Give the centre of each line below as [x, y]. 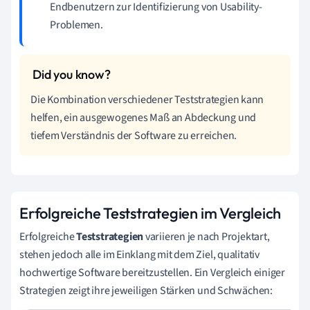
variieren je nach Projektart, [207, 237]
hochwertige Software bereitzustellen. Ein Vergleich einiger [153, 273]
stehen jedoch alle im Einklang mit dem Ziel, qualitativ [139, 255]
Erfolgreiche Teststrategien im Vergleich [151, 213]
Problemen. [76, 25]
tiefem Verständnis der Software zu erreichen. [134, 136]
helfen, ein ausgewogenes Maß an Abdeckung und [144, 118]
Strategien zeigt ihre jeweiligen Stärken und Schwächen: [146, 291]
